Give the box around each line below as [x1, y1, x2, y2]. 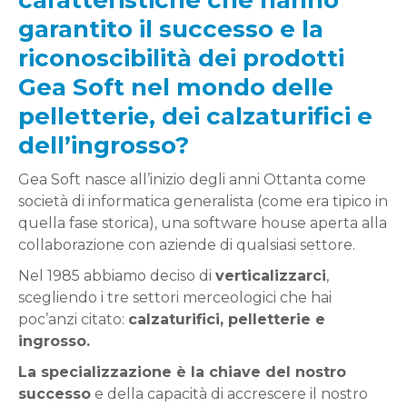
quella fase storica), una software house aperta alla [18, 214, 387, 232]
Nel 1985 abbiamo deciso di [18, 267, 215, 284]
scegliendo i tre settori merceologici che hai [18, 289, 332, 306]
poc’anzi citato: [18, 311, 128, 328]
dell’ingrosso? [18, 131, 189, 160]
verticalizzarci [215, 267, 326, 284]
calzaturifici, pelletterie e [128, 311, 325, 328]
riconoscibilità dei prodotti [18, 44, 344, 73]
